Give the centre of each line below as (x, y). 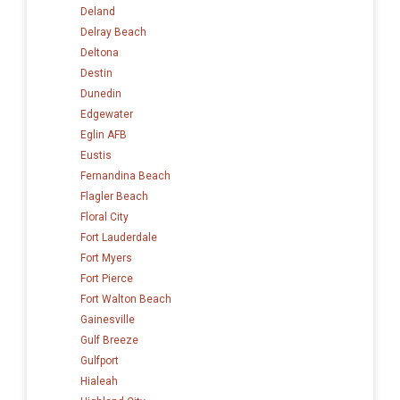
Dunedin (101, 93)
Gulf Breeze (109, 340)
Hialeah (99, 381)
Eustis (96, 155)
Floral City (104, 217)
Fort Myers (106, 258)
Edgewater (107, 114)
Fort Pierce (107, 278)
